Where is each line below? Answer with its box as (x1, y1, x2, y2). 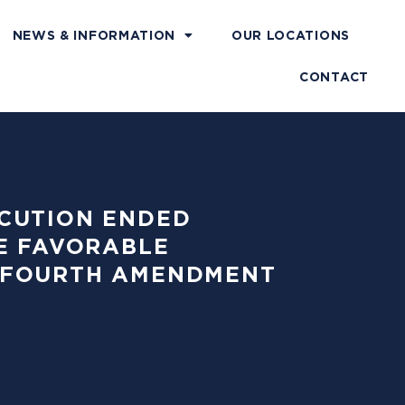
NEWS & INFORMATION (12, 28, 176, 42)
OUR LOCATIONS (231, 28, 350, 42)
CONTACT (299, 70, 369, 84)
